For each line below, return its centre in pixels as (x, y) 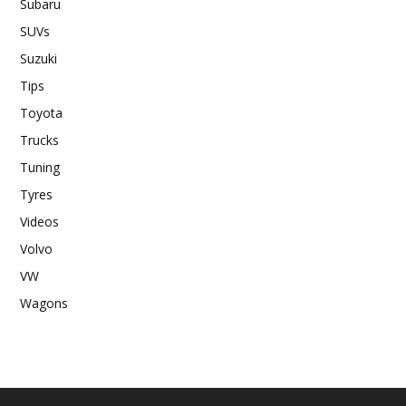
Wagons (44, 303)
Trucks (39, 140)
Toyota (41, 112)
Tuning (40, 167)
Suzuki (39, 58)
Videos (39, 221)
